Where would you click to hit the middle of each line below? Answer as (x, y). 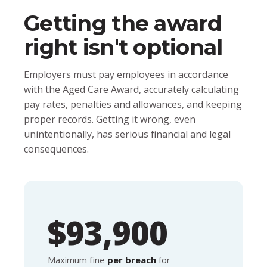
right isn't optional (123, 47)
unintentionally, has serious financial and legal (127, 134)
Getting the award (123, 23)
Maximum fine (77, 260)
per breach (132, 260)
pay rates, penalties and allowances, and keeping (133, 104)
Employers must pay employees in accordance (126, 74)
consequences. (56, 149)
